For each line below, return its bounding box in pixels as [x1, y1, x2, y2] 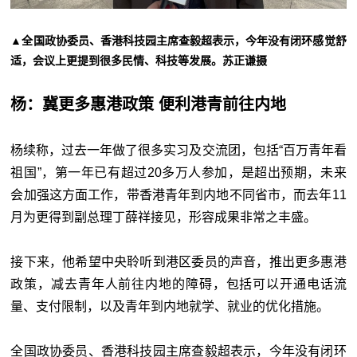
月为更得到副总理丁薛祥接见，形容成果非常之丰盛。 [10, 210, 317, 225]
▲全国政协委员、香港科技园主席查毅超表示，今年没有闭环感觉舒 [10, 34, 347, 48]
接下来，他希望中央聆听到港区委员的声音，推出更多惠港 [10, 255, 347, 269]
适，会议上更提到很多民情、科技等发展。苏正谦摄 [10, 54, 268, 68]
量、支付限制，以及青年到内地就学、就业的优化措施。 [10, 300, 330, 314]
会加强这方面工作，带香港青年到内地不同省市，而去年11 [10, 188, 347, 202]
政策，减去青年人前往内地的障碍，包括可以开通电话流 [10, 277, 347, 292]
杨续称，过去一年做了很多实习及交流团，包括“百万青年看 [10, 143, 347, 158]
